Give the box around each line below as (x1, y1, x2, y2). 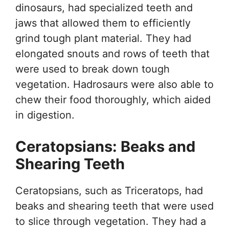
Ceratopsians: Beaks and (15, 138, 195, 156)
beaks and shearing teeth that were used (15, 200, 214, 213)
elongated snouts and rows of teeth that (15, 48, 210, 60)
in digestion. (15, 109, 75, 122)
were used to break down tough (15, 63, 170, 76)
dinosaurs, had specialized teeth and (15, 2, 193, 14)
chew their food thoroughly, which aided (15, 94, 211, 106)
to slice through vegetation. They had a (15, 215, 206, 228)
